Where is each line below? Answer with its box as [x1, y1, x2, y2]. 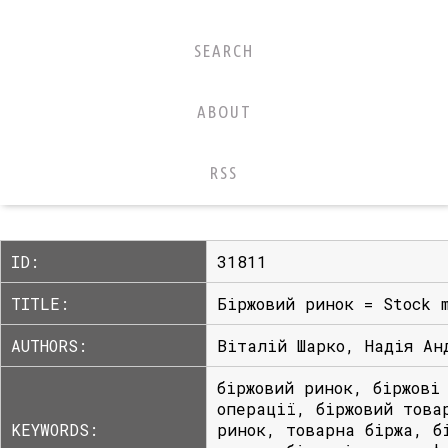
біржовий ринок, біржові [217, 377, 440, 398]
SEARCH [194, 41, 254, 60]
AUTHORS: [11, 335, 87, 356]
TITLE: [11, 293, 69, 314]
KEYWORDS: [11, 419, 98, 440]
